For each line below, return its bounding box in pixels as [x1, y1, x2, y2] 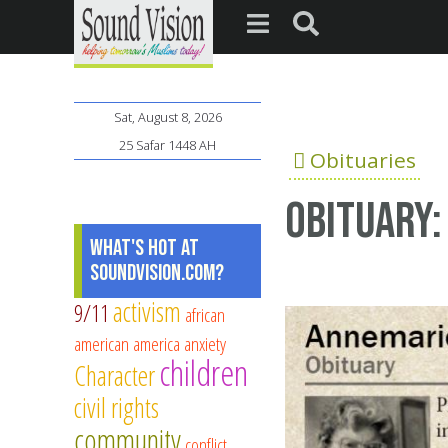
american [74, 330, 129, 358]
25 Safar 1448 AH [119, 136, 216, 155]
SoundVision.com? [90, 259, 224, 288]
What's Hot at [90, 234, 199, 263]
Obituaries [310, 146, 416, 175]
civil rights [74, 389, 159, 427]
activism [113, 293, 181, 331]
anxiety [184, 330, 226, 358]
